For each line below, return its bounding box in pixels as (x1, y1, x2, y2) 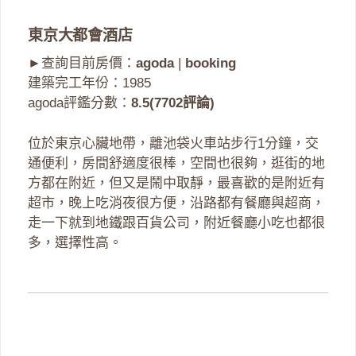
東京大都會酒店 (28, 27, 133, 44)
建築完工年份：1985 (28, 75, 151, 91)
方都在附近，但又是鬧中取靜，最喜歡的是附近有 (28, 175, 325, 191)
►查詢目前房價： (28, 56, 136, 72)
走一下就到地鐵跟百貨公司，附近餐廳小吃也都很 (28, 215, 325, 230)
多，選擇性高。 (28, 234, 122, 250)
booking (185, 56, 236, 72)
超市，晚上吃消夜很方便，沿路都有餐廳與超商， (28, 195, 325, 211)
